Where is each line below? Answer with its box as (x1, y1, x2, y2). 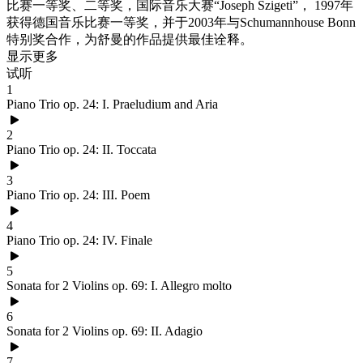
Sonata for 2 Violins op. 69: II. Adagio (6, 324, 203, 338)
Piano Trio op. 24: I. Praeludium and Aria (6, 97, 218, 111)
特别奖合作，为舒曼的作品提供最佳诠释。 (6, 32, 253, 46)
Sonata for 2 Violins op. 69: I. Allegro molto (6, 279, 232, 293)
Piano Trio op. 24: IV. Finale (6, 233, 152, 247)
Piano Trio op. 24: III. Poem (6, 188, 150, 202)
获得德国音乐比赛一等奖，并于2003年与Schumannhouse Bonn (6, 15, 356, 29)
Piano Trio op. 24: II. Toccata (6, 143, 156, 156)
